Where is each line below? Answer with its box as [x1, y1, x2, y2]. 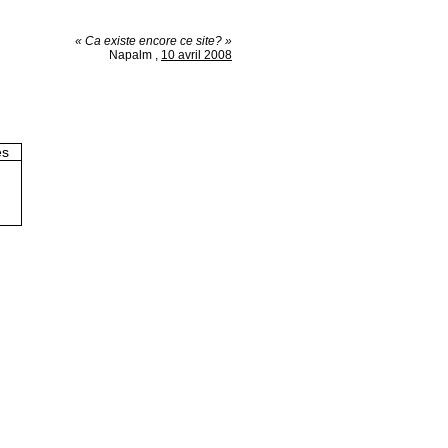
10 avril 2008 [161, 48, 232, 62]
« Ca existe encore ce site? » [75, 34, 232, 48]
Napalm [109, 48, 152, 62]
